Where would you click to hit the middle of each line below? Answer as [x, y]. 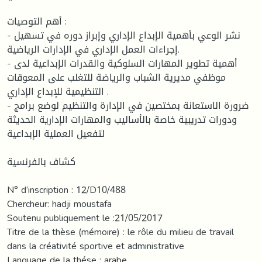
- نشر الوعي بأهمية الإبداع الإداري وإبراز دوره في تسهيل [11, 35]
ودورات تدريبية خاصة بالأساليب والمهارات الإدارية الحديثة [122, 119]
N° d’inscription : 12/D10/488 [66, 189]
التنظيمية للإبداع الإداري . [56, 91]
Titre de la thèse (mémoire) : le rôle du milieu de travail [120, 232]
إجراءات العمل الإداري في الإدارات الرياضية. [92, 49]
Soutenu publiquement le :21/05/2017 [85, 218]
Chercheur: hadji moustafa [59, 204]
